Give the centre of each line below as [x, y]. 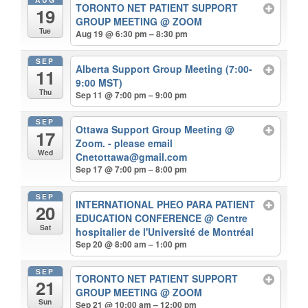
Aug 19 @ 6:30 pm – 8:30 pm [132, 34]
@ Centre [226, 218]
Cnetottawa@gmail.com [132, 157]
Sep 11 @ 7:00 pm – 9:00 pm [132, 95]
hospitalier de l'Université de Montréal [165, 231]
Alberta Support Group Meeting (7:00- [164, 68]
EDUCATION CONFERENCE [140, 218]
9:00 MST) [99, 82]
